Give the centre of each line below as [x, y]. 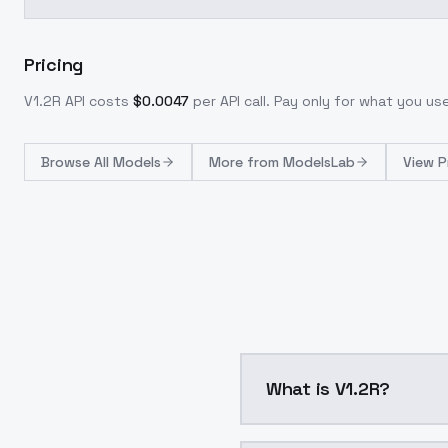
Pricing [53, 64]
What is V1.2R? [362, 388]
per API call [229, 101]
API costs [95, 101]
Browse [67, 162]
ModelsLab [319, 162]
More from [246, 162]
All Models [127, 162]
